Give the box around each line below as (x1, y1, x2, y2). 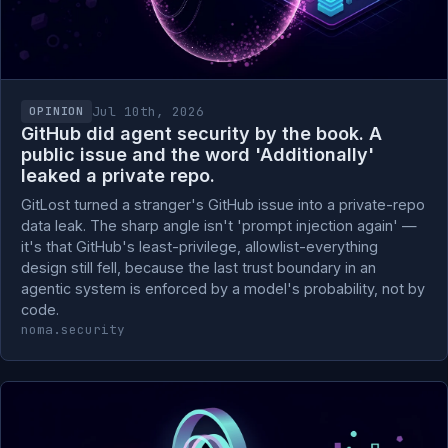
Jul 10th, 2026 (92, 102, 205, 120)
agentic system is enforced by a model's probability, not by (21, 280, 425, 297)
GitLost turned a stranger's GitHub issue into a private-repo (21, 196, 425, 213)
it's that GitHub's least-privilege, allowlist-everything (21, 238, 378, 255)
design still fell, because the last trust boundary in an (21, 259, 376, 276)
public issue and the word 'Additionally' (21, 144, 374, 165)
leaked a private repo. (21, 165, 215, 186)
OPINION (29, 104, 85, 118)
